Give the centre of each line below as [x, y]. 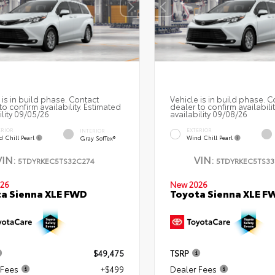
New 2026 [188, 184]
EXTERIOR [199, 130]
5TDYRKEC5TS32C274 [56, 160]
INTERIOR [92, 130]
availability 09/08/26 [208, 113]
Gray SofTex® [97, 137]
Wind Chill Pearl [210, 137]
